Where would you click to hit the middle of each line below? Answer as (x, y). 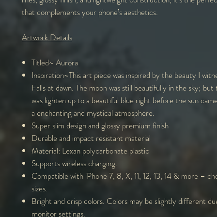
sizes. (39, 188)
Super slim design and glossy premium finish (100, 125)
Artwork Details (47, 37)
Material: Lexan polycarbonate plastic (90, 150)
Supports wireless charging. (75, 163)
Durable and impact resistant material (91, 138)
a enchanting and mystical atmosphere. (93, 113)
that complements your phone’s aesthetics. (90, 12)
